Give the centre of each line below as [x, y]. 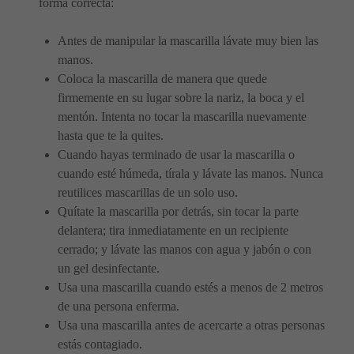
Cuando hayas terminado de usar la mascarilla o [176, 155]
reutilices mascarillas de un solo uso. [148, 193]
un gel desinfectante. [109, 269]
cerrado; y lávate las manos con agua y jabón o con [185, 250]
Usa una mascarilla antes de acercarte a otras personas [191, 326]
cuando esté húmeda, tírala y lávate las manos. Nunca [190, 174]
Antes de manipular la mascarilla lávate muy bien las [188, 41]
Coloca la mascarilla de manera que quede [162, 79]
